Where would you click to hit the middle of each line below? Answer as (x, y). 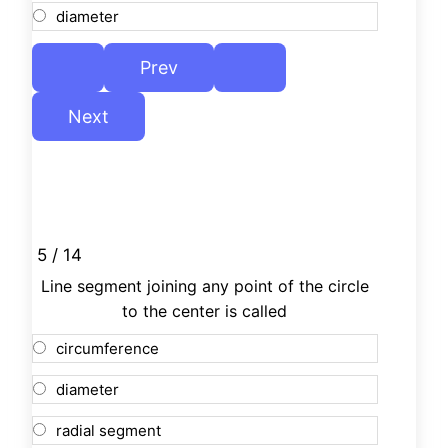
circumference (107, 349)
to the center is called (205, 311)
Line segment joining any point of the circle (204, 286)
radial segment (108, 431)
